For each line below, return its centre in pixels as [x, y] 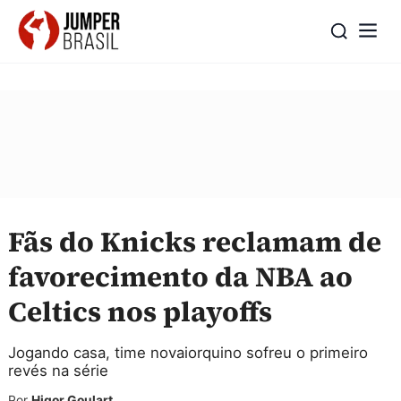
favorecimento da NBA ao [180, 277]
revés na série [58, 370]
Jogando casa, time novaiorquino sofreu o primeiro [188, 352]
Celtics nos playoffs [140, 311]
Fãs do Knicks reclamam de [195, 242]
